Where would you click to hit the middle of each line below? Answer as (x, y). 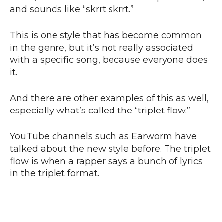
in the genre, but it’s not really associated (102, 48)
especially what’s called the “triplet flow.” (101, 111)
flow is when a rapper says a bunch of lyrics (106, 161)
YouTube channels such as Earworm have (103, 137)
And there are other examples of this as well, (109, 98)
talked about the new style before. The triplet (110, 149)
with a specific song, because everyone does (109, 60)
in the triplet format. (55, 174)
